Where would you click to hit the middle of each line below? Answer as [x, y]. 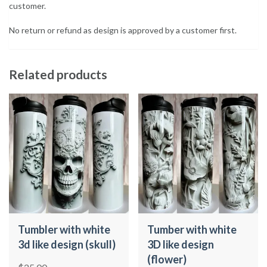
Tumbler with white [64, 229]
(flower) [167, 259]
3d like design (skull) [67, 244]
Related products [58, 74]
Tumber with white [192, 229]
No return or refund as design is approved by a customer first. [123, 30]
